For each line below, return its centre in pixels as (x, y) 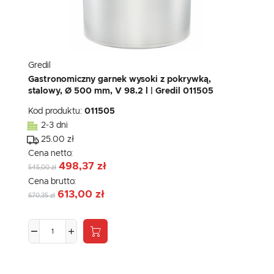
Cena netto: (52, 154)
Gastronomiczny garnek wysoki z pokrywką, (120, 80)
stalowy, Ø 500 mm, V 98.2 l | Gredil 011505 (121, 91)
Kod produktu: (56, 112)
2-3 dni (54, 126)
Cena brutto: (53, 182)
